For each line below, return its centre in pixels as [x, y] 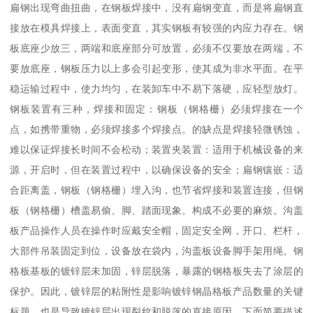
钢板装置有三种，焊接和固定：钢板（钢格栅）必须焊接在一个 [156, 109]
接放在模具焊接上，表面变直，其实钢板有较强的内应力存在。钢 [156, 28]
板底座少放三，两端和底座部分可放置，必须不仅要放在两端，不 [156, 49]
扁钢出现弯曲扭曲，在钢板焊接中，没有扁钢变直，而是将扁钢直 [156, 8]
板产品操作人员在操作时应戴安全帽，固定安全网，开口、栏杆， [156, 231]
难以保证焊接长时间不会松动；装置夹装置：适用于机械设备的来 [156, 150]
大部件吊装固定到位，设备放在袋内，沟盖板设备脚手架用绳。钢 [156, 251]
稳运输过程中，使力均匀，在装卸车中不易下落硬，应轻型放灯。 [156, 89]
